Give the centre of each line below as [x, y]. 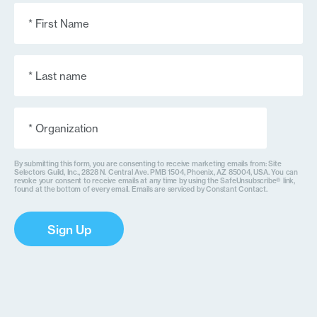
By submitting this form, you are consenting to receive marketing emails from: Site [148, 164]
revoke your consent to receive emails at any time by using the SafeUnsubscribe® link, [155, 181]
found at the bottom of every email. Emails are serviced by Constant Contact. [141, 189]
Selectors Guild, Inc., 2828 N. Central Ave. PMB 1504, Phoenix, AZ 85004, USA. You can [156, 172]
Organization [49, 113]
